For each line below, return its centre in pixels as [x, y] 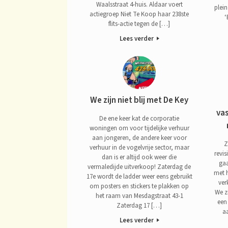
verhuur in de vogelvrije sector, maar [139, 147]
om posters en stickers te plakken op [139, 186]
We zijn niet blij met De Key [139, 101]
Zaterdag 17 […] [139, 205]
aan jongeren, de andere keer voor [139, 138]
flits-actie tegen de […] [139, 24]
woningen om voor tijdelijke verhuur [139, 128]
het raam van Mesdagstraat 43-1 [139, 196]
